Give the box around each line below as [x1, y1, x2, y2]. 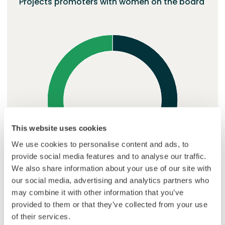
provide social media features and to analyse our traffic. [12, 152, 206, 160]
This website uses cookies [12, 124, 107, 133]
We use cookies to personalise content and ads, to [12, 140, 189, 148]
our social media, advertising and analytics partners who [12, 176, 209, 184]
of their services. [12, 212, 70, 220]
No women [40, 201, 80, 211]
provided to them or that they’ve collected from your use [12, 200, 207, 208]
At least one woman [105, 201, 179, 211]
